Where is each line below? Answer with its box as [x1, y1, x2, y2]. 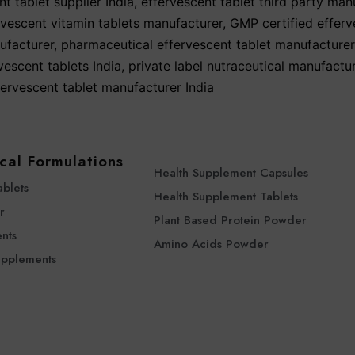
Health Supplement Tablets [153, 188, 298, 206]
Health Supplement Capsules [153, 164, 308, 182]
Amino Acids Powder [153, 235, 269, 254]
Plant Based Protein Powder [153, 212, 307, 230]
